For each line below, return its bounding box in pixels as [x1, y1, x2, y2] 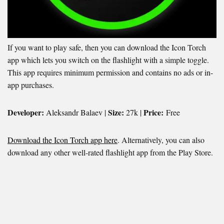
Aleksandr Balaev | [44, 106, 106, 117]
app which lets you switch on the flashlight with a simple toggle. [7, 54, 209, 65]
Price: [141, 106, 166, 118]
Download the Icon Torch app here [7, 134, 117, 145]
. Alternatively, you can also [117, 134, 204, 145]
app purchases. [7, 79, 54, 90]
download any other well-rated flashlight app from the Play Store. [7, 146, 213, 157]
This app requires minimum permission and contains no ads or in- [7, 66, 213, 77]
